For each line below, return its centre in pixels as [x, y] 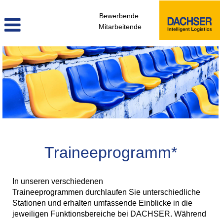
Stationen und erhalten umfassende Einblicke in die [102, 203]
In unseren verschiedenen [58, 181]
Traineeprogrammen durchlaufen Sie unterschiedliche [106, 192]
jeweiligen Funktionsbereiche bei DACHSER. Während [109, 214]
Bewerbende [119, 16]
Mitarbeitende [120, 27]
